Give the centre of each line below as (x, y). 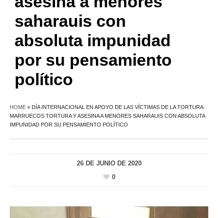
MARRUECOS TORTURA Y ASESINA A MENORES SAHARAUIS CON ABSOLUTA (107, 116)
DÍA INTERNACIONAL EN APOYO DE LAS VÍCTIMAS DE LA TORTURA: (118, 107)
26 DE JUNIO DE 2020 (109, 163)
